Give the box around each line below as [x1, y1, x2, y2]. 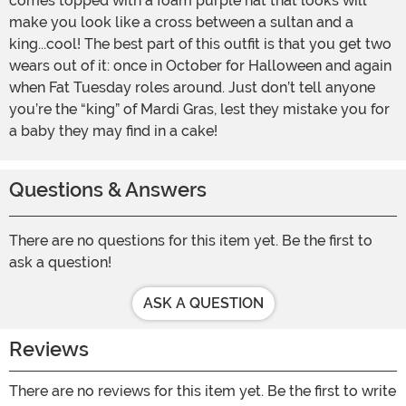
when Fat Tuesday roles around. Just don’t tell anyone [9, 79, 375, 97]
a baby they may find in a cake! [9, 122, 217, 140]
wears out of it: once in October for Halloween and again [9, 57, 391, 75]
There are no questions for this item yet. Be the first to [9, 232, 372, 250]
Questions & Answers [9, 179, 207, 202]
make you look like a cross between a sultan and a [9, 14, 353, 32]
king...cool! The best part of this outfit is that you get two [9, 35, 391, 53]
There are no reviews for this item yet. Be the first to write [9, 382, 396, 401]
